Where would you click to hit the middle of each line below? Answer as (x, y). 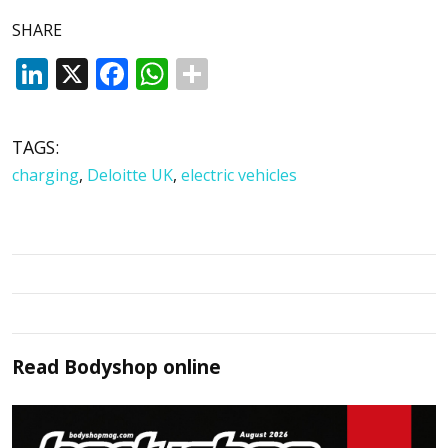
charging (45, 174)
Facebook (198, 73)
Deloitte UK (130, 174)
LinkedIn (112, 73)
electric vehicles (239, 174)
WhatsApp (245, 73)
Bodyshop (111, 366)
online (189, 366)
